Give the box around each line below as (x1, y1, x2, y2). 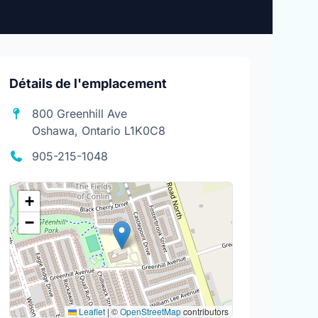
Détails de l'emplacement (9, 76, 168, 91)
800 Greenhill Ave (32, 106, 128, 121)
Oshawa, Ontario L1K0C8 (32, 124, 166, 138)
